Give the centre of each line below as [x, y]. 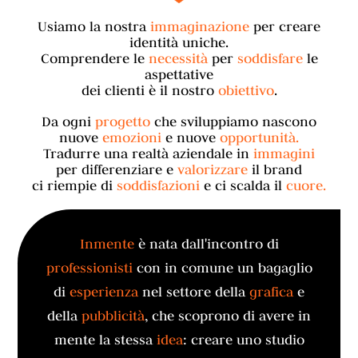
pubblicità [111, 316]
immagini [284, 154]
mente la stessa [103, 340]
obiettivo [246, 91]
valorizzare [213, 170]
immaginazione [200, 27]
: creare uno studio [243, 340]
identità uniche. [179, 43]
